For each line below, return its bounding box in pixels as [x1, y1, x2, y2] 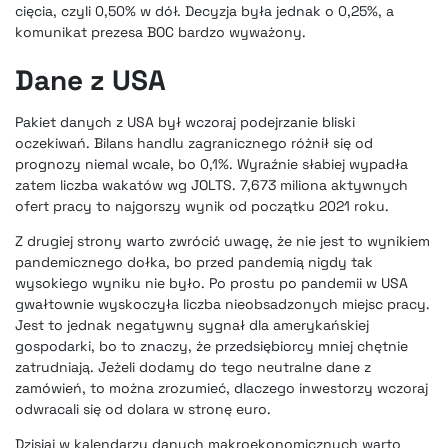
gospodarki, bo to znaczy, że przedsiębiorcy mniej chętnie [15, 337, 408, 356]
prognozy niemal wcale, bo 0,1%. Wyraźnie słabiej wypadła [15, 155, 408, 174]
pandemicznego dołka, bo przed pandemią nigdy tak [15, 253, 373, 272]
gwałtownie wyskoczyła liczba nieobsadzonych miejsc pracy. [15, 295, 430, 314]
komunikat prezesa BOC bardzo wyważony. [15, 23, 306, 42]
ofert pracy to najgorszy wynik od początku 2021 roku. [15, 197, 389, 216]
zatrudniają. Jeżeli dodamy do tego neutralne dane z [15, 358, 371, 377]
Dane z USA [15, 62, 166, 99]
